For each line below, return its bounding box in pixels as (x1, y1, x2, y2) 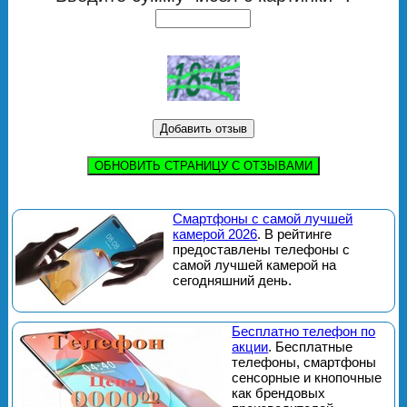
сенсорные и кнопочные (232, 369, 382, 385)
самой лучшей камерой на (173, 256, 337, 273)
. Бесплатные (268, 338, 353, 354)
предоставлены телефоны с (173, 241, 351, 257)
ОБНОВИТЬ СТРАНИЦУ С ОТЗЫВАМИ (94, 158, 313, 173)
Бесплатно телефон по (232, 323, 376, 339)
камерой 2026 (173, 225, 258, 242)
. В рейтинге (257, 225, 333, 242)
